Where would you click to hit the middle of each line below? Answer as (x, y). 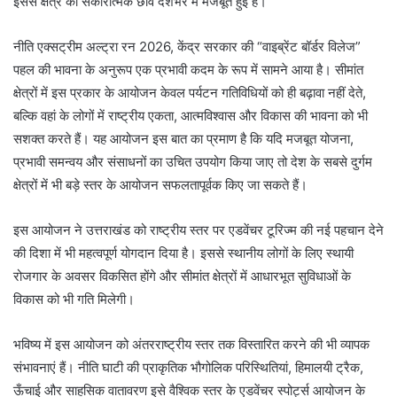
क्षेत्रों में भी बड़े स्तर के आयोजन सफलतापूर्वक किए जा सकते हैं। (160, 185)
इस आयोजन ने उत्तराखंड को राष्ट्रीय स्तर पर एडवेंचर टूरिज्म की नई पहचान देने (198, 230)
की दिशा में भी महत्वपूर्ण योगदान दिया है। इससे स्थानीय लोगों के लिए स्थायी (183, 253)
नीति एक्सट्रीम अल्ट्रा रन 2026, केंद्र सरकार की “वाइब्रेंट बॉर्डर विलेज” (187, 47)
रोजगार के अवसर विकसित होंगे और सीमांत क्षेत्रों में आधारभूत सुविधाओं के (182, 276)
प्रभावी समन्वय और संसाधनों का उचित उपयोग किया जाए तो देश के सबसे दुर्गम (193, 162)
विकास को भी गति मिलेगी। (74, 300)
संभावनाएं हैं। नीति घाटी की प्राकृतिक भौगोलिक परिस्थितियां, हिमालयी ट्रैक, (188, 368)
